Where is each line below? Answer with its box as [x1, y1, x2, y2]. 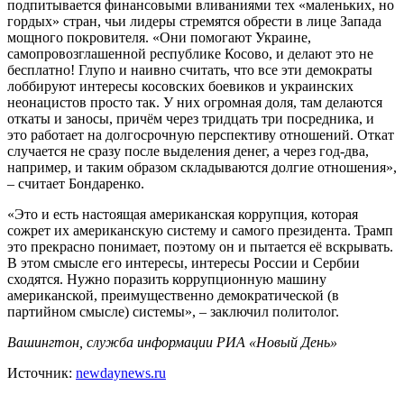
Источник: [7, 364, 76, 381]
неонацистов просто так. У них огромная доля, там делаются [7, 94, 382, 110]
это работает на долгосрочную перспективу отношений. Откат [7, 126, 394, 142]
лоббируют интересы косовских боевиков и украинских [7, 78, 353, 94]
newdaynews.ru [76, 364, 166, 381]
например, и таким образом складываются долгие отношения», [7, 159, 397, 175]
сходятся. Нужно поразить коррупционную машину [7, 271, 326, 287]
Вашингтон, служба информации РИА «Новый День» [7, 334, 337, 350]
